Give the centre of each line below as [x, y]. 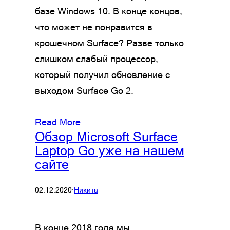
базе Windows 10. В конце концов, [109, 11]
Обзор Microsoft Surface [106, 136]
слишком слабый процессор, [97, 59]
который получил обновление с [102, 74]
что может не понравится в [94, 27]
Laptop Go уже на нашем [110, 150]
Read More [58, 122]
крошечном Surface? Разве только [109, 43]
